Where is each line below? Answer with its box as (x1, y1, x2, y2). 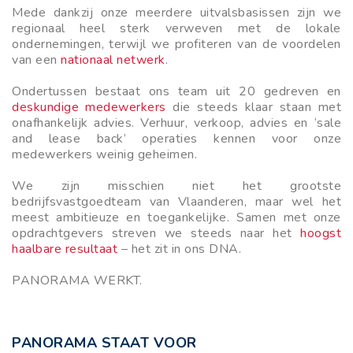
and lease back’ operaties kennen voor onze (12, 129, 341, 147)
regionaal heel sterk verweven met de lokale (12, 19, 341, 37)
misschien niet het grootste (108, 176, 342, 195)
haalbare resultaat (12, 240, 117, 258)
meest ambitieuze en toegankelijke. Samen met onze (12, 208, 341, 226)
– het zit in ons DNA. (117, 240, 245, 258)
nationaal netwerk (57, 50, 165, 69)
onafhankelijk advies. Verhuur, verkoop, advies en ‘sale (12, 113, 341, 132)
